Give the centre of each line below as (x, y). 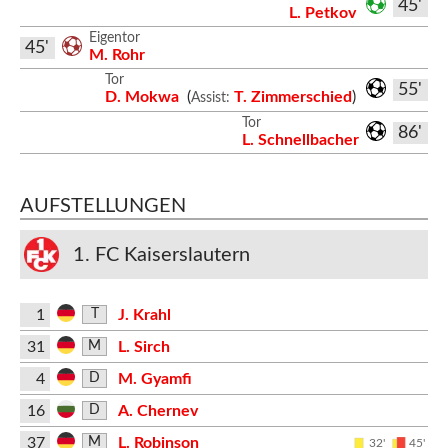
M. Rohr (117, 54)
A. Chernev (157, 410)
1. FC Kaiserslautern (161, 254)
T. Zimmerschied (292, 96)
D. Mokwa (144, 96)
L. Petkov (322, 12)
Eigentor (114, 37)
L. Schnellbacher (300, 139)
